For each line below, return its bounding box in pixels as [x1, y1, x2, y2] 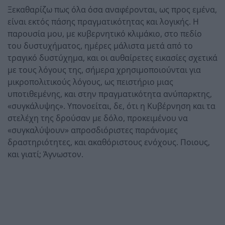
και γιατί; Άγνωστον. [8, 148, 83, 160]
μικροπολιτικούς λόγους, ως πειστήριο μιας [8, 76, 173, 87]
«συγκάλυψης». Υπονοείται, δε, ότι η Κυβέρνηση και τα [8, 100, 215, 111]
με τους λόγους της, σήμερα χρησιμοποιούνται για [8, 64, 201, 75]
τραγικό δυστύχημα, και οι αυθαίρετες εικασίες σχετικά [8, 52, 217, 63]
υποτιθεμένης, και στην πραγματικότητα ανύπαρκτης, [8, 88, 212, 99]
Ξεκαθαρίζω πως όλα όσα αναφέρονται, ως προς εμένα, [8, 4, 217, 15]
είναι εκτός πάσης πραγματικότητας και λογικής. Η [8, 16, 199, 27]
